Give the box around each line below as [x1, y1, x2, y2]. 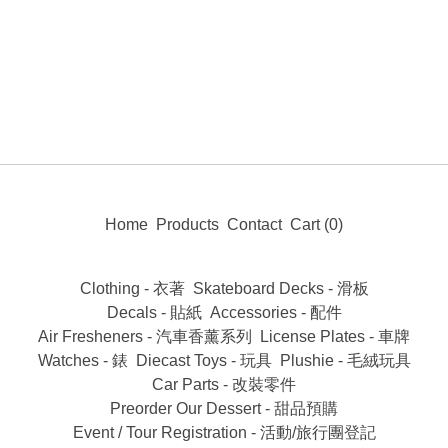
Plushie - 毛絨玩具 [279, 352, 411, 369]
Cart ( [290, 216, 329, 233]
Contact [227, 216, 282, 233]
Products [156, 216, 219, 233]
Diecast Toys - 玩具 [135, 352, 272, 369]
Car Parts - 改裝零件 [152, 376, 296, 393]
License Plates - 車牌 [260, 328, 410, 345]
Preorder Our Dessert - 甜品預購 [110, 400, 338, 417]
